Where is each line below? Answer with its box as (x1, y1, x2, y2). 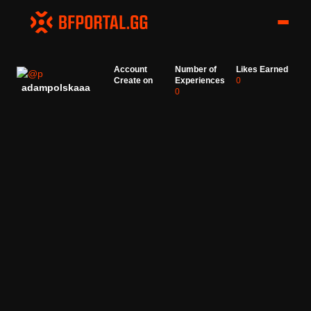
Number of (175, 65, 217, 74)
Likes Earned (236, 65, 288, 74)
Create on (114, 76, 153, 85)
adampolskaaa (21, 82, 90, 93)
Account (114, 65, 147, 74)
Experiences (175, 76, 225, 85)
